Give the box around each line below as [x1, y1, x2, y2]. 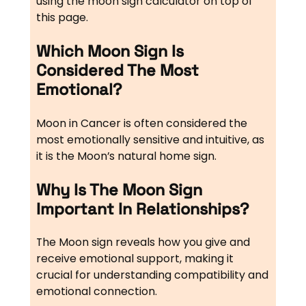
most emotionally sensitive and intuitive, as [36, 131, 264, 148]
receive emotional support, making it [36, 251, 234, 267]
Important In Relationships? [36, 199, 249, 220]
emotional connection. [36, 283, 157, 300]
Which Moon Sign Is [36, 41, 184, 62]
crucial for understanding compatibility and [36, 267, 268, 283]
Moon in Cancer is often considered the [36, 115, 247, 131]
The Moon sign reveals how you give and [36, 234, 250, 251]
